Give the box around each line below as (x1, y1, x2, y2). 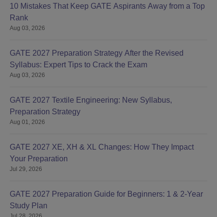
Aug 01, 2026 (10, 118, 45, 125)
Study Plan (10, 201, 47, 210)
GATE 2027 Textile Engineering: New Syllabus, (10, 95, 172, 104)
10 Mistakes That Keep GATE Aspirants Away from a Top (10, 1, 205, 10)
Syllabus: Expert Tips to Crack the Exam (10, 60, 147, 69)
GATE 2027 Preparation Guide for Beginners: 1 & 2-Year (10, 189, 203, 198)
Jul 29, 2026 (10, 165, 42, 172)
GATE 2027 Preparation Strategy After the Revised (10, 48, 184, 57)
